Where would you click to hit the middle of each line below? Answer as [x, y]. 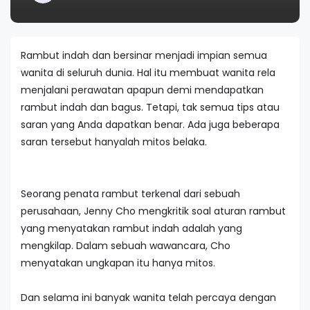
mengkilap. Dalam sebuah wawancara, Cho [126, 246]
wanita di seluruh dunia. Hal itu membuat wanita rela [148, 73]
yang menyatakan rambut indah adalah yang [131, 228]
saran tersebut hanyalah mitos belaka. [114, 142]
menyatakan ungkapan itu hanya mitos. [118, 263]
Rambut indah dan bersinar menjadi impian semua [144, 55]
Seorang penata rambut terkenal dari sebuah [130, 194]
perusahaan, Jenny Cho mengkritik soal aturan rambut [153, 211]
